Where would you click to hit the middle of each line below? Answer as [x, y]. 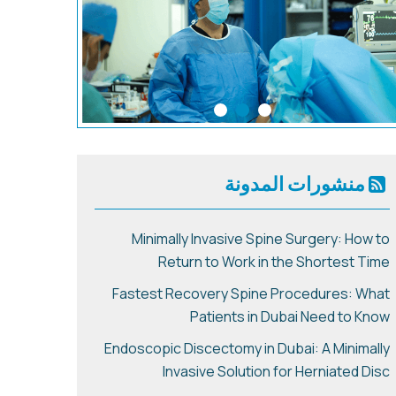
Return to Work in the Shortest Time [274, 261]
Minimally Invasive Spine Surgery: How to [261, 238]
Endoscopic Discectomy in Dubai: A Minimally [247, 348]
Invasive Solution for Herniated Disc [277, 371]
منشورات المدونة [297, 183]
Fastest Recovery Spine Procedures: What [251, 293]
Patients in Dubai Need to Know [290, 316]
